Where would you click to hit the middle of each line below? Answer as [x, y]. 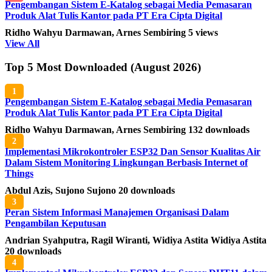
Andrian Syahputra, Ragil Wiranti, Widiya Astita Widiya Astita [136, 240]
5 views [203, 33]
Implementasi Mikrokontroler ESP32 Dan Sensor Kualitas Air [133, 151]
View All [22, 44]
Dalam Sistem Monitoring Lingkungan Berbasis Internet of [126, 162]
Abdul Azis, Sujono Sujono [62, 190]
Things [19, 173]
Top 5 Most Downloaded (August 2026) [103, 67]
